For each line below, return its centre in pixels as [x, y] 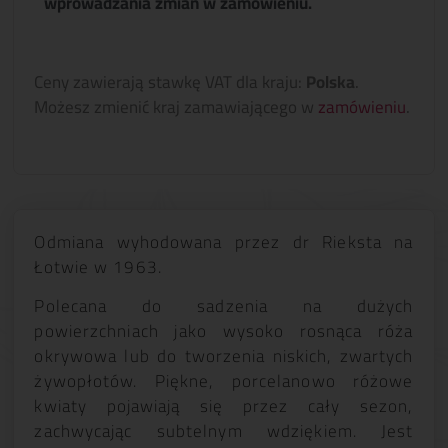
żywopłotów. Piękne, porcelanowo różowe [224, 381]
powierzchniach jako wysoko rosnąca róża [224, 331]
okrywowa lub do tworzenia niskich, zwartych [224, 356]
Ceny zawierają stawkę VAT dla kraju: [170, 81]
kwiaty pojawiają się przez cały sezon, [224, 406]
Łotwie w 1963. [98, 266]
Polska [331, 81]
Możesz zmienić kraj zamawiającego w [176, 106]
